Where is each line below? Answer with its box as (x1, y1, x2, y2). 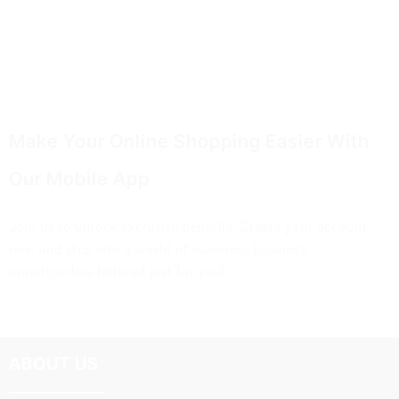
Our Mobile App (9, 167, 150, 191)
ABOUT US (9, 353, 99, 375)
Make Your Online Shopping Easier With (9, 130, 370, 153)
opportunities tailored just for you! (9, 262, 225, 281)
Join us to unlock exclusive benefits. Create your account (9, 217, 368, 236)
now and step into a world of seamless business (9, 240, 306, 258)
